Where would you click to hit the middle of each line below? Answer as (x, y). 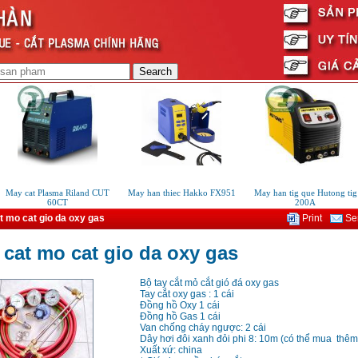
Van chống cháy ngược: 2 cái (203, 328)
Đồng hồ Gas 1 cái (180, 317)
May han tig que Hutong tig (293, 193)
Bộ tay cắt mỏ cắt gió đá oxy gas (209, 283)
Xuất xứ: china (171, 350)
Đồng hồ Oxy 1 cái (179, 306)
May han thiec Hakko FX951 (169, 193)
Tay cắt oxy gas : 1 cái (187, 294)
